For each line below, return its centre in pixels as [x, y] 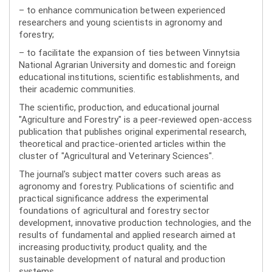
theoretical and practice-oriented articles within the [122, 144]
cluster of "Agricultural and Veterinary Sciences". [116, 156]
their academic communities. [77, 89]
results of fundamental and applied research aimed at [127, 235]
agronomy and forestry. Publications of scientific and [126, 186]
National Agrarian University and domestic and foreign [127, 65]
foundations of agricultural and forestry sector [114, 211]
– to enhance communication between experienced [122, 10]
